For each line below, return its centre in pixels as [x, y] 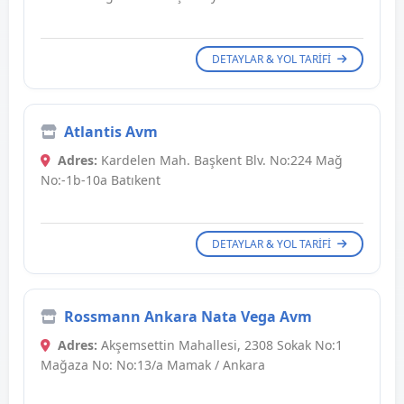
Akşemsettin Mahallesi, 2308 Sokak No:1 [220, 345]
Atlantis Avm [111, 132]
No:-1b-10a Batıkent [101, 180]
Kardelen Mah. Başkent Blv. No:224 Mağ [220, 161]
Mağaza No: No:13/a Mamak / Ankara [153, 365]
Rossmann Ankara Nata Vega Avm [188, 317]
